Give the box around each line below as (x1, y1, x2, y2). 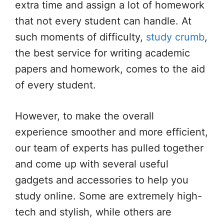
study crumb (146, 30, 204, 43)
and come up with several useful (15, 157, 168, 170)
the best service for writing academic (15, 46, 190, 59)
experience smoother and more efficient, (15, 125, 208, 138)
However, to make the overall (15, 109, 154, 122)
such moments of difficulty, (15, 30, 146, 43)
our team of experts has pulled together (15, 141, 203, 154)
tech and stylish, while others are (15, 205, 171, 218)
